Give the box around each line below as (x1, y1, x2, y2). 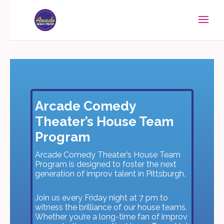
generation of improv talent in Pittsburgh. (34, 169, 185, 178)
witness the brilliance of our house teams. (34, 202, 187, 212)
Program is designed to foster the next (34, 159, 176, 169)
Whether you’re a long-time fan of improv (34, 212, 187, 221)
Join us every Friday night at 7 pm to (34, 193, 168, 202)
